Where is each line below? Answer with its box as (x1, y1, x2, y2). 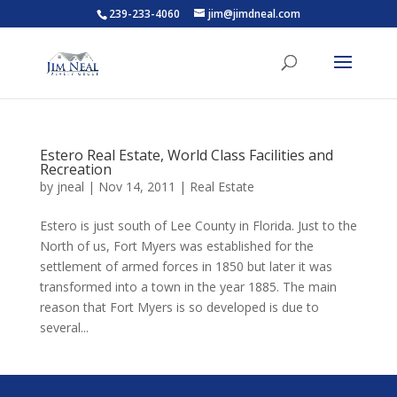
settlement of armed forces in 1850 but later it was (39, 258, 332, 275)
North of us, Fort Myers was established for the (39, 237, 314, 254)
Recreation (39, 160, 112, 179)
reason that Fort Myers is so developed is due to (39, 299, 319, 315)
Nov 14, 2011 (97, 178, 175, 195)
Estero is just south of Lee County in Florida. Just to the (39, 217, 357, 234)
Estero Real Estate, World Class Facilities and (39, 145, 333, 165)
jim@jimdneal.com (207, 6, 300, 21)
